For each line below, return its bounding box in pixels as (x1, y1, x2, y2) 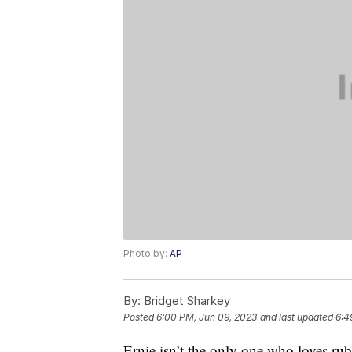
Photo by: (123, 247, 170, 260)
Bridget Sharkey (141, 293, 230, 309)
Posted (123, 311, 156, 324)
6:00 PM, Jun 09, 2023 (156, 311, 257, 324)
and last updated (260, 311, 333, 324)
